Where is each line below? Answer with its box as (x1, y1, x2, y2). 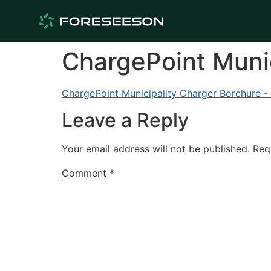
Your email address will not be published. (62, 143, 250, 155)
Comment (62, 167, 109, 180)
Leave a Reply (62, 108, 189, 132)
